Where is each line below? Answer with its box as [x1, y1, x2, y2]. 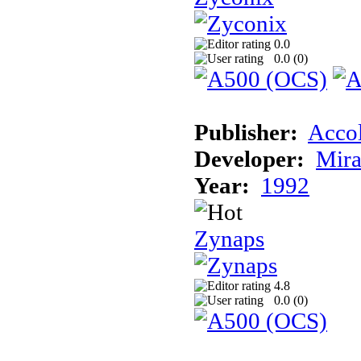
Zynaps [194, 225, 264, 251]
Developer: [194, 145, 305, 172]
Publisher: [194, 118, 298, 145]
